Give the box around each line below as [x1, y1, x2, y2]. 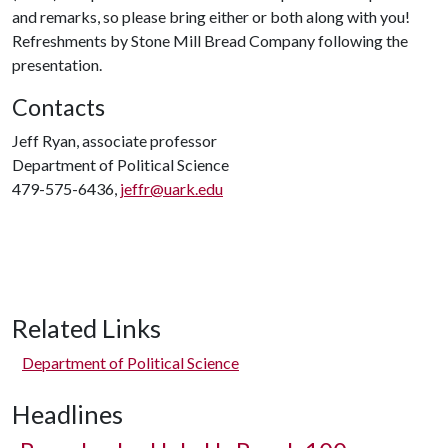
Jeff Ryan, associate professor [12, 131, 217, 150]
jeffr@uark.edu [120, 179, 223, 198]
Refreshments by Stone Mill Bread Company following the [12, 31, 408, 50]
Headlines [12, 399, 123, 429]
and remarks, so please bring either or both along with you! [12, 7, 410, 26]
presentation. [12, 55, 102, 74]
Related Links [12, 313, 161, 343]
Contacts [12, 93, 105, 121]
